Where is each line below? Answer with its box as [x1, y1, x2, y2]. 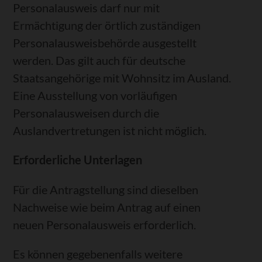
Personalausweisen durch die [13, 106, 160, 120]
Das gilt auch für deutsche [56, 53, 186, 68]
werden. [13, 53, 54, 68]
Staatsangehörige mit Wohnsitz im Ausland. [13, 71, 232, 85]
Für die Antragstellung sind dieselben [13, 182, 199, 196]
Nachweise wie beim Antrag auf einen [13, 199, 201, 214]
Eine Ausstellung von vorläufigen [13, 88, 178, 103]
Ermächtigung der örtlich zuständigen [13, 18, 201, 33]
